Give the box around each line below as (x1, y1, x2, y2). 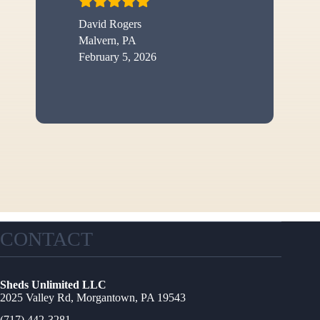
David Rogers (79, 18, 141, 31)
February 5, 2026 (79, 51, 156, 64)
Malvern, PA (79, 34, 136, 47)
